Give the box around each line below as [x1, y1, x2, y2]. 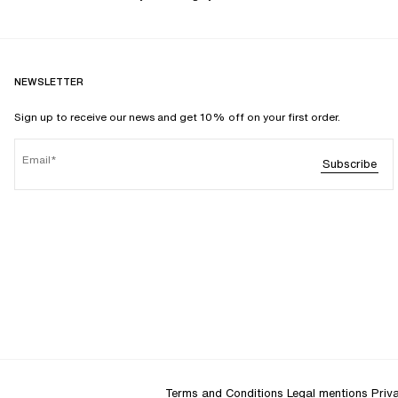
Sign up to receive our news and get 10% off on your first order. [14, 109, 340, 125]
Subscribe [322, 155, 377, 173]
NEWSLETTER [14, 75, 84, 90]
